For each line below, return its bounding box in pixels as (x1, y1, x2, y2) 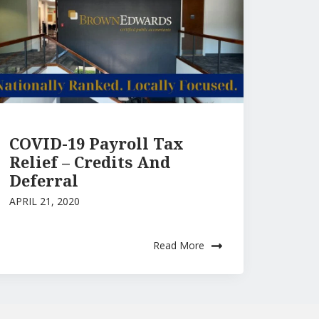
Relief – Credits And (9, 150, 171, 172)
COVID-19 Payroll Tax (9, 132, 184, 154)
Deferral (9, 169, 79, 191)
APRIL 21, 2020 (9, 194, 80, 208)
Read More (152, 238, 204, 252)
